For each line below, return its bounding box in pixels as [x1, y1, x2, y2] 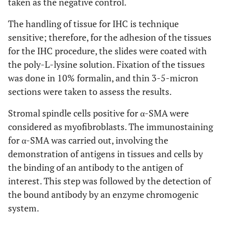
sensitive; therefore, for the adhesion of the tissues [8, 31, 211, 43]
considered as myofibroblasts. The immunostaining [8, 121, 213, 133]
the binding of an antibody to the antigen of [8, 161, 183, 173]
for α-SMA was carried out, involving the [8, 134, 168, 146]
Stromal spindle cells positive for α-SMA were [8, 107, 189, 119]
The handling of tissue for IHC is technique [8, 18, 179, 30]
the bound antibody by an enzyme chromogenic [8, 188, 198, 200]
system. [8, 202, 39, 214]
